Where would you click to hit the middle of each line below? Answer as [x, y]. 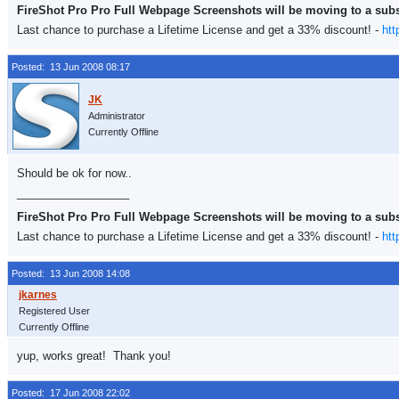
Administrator [117, 116]
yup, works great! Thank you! [94, 356]
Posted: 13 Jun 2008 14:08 [71, 273]
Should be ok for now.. [74, 173]
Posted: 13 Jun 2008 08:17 [71, 67]
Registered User [54, 311]
